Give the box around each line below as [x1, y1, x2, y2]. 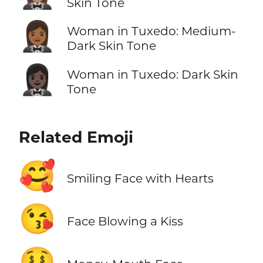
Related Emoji [18, 127, 133, 147]
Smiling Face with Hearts [66, 170, 214, 186]
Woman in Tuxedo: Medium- [66, 23, 236, 39]
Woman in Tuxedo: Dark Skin [66, 66, 238, 82]
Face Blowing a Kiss [66, 213, 183, 228]
